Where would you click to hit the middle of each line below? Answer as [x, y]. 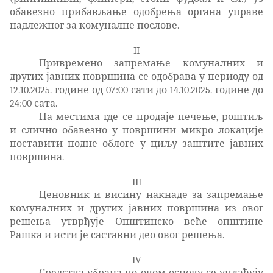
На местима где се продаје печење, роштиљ [151, 117]
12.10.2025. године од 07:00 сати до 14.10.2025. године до [136, 90]
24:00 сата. [34, 103]
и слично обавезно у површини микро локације [136, 130]
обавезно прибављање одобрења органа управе [136, 12]
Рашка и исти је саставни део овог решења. [117, 235]
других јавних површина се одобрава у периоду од [136, 76]
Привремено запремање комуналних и [151, 63]
